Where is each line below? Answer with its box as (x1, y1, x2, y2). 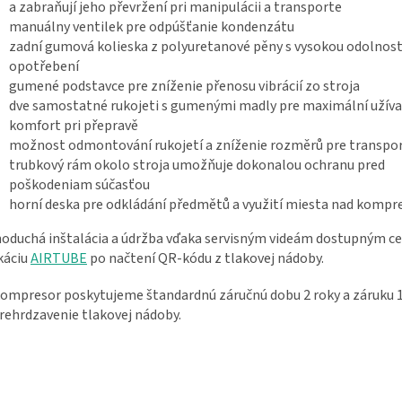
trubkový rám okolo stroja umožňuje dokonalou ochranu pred (9, 155, 385, 176)
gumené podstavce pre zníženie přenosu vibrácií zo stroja (9, 76, 360, 97)
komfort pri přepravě (9, 116, 138, 136)
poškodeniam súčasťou (9, 175, 150, 196)
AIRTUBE (31, 249, 87, 269)
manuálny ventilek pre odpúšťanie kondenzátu (9, 17, 294, 38)
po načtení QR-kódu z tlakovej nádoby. (87, 249, 324, 269)
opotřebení (9, 57, 79, 77)
